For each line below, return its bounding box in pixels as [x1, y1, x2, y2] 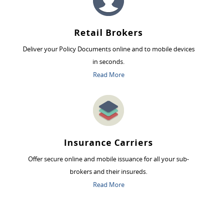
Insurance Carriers [64, 137, 153, 149]
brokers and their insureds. [70, 167, 147, 176]
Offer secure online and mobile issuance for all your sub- [28, 155, 189, 163]
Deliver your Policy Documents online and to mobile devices [22, 45, 195, 53]
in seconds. [93, 57, 124, 66]
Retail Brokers [74, 27, 143, 39]
